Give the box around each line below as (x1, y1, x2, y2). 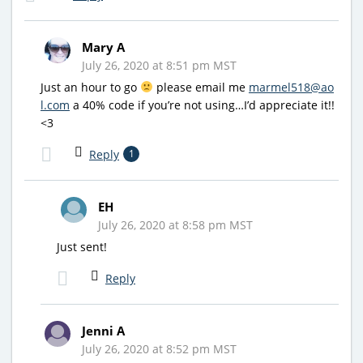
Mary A (82, 38, 125, 55)
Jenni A (82, 322, 125, 339)
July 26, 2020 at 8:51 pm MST (82, 57, 237, 73)
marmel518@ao (248, 79, 334, 95)
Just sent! (57, 238, 107, 254)
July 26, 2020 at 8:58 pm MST (98, 216, 253, 233)
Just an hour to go (41, 79, 140, 95)
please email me (152, 79, 249, 95)
